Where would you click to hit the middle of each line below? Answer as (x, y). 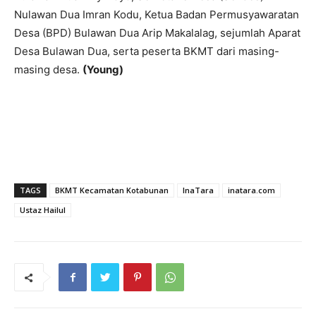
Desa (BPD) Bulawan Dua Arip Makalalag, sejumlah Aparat (157, 33)
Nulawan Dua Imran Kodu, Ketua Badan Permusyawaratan (157, 15)
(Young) (103, 70)
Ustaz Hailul (43, 210)
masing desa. (48, 70)
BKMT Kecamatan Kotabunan (112, 190)
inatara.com (251, 190)
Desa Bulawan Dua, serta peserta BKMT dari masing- (147, 51)
